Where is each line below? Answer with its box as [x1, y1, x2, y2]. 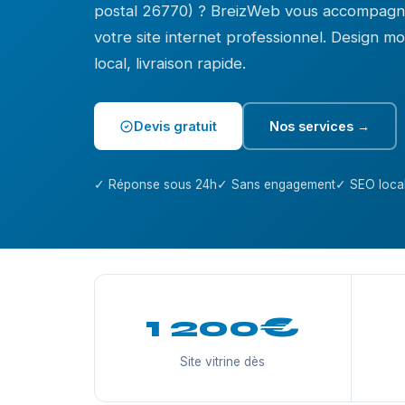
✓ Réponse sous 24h [94, 177, 217, 192]
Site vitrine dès [180, 354, 266, 369]
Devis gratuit [134, 118, 217, 134]
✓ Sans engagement [217, 177, 335, 192]
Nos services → [269, 118, 370, 134]
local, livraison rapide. [94, 54, 246, 72]
